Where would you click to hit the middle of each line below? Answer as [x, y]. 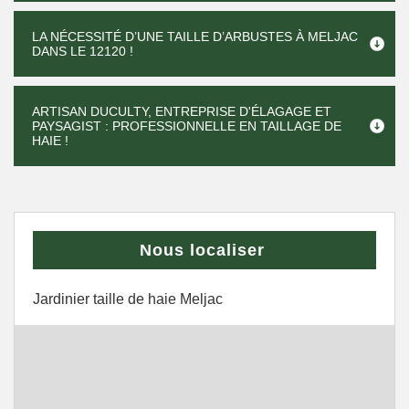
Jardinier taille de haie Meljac [128, 299]
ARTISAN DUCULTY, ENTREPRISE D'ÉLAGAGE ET [182, 111]
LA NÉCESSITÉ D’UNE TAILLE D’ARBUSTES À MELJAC [195, 37]
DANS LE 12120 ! [83, 51]
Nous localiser [202, 250]
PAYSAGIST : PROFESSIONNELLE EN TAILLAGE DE [187, 126]
